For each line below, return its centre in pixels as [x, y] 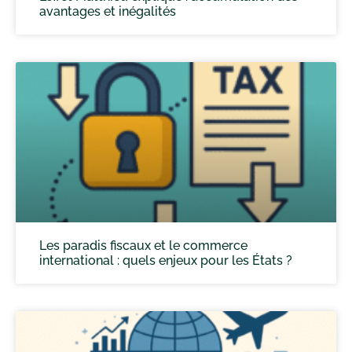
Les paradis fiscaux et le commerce [143, 245]
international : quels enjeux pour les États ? [166, 260]
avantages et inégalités [108, 11]
